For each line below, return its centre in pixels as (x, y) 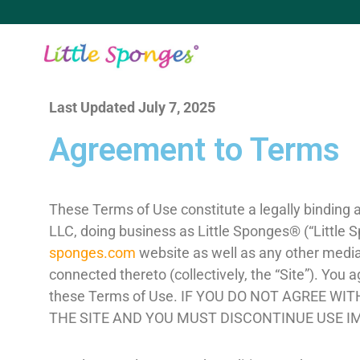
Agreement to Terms (194, 149)
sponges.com (92, 252)
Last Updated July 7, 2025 (132, 107)
